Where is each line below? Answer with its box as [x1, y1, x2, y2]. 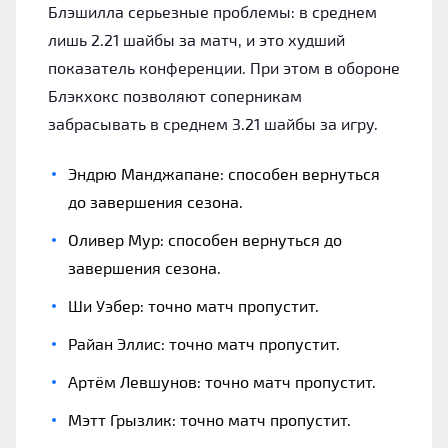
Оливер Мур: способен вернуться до [68, 229, 342, 249]
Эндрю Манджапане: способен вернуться [68, 163, 380, 183]
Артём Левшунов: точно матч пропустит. [68, 371, 376, 391]
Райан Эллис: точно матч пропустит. [68, 333, 340, 353]
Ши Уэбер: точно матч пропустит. [68, 295, 319, 315]
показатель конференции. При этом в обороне [48, 57, 400, 77]
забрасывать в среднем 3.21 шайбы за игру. [48, 113, 378, 133]
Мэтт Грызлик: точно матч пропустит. [68, 409, 351, 429]
